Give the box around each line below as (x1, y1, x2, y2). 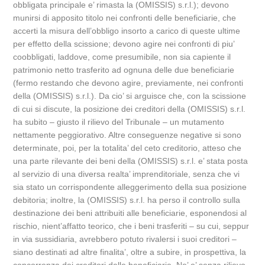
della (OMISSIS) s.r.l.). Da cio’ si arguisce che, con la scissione (13, 91, 247, 101)
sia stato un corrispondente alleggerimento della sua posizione (13, 182, 247, 192)
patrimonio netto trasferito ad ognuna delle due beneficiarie (13, 65, 235, 75)
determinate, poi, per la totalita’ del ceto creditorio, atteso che (13, 143, 242, 153)
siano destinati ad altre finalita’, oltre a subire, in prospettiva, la (13, 247, 247, 257)
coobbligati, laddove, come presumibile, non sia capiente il (13, 52, 231, 62)
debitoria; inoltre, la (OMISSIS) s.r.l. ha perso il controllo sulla (13, 195, 241, 205)
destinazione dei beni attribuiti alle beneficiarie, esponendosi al (13, 208, 247, 218)
